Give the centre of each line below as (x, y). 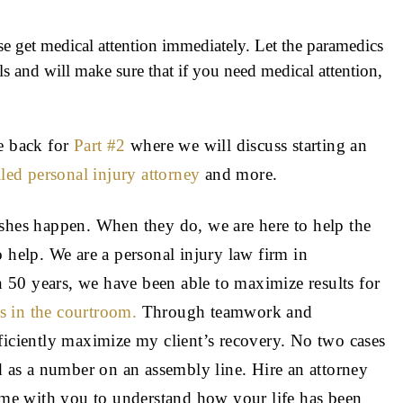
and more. (239, 175)
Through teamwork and (225, 312)
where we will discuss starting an (246, 146)
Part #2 (99, 146)
